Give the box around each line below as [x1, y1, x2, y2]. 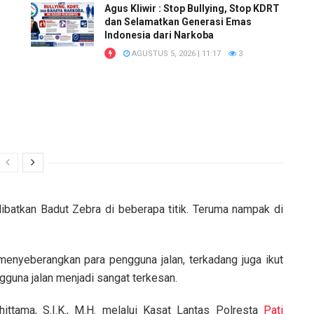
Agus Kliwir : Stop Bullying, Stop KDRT [104, 2, 280, 14]
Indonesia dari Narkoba [104, 29, 214, 41]
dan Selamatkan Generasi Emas [104, 15, 252, 27]
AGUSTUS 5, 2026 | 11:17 [130, 48, 221, 58]
